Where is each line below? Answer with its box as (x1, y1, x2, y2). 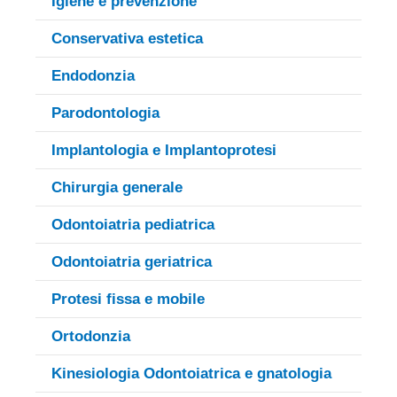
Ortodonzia (51, 327, 130, 345)
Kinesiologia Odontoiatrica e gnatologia (51, 364, 331, 382)
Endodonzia (51, 66, 135, 84)
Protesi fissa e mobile (51, 290, 205, 307)
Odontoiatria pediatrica (51, 215, 214, 233)
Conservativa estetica (51, 29, 203, 47)
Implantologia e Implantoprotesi (51, 141, 276, 159)
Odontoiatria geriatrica (51, 253, 212, 270)
